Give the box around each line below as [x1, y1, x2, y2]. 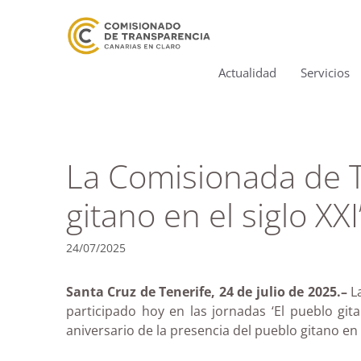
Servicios [301, 64, 350, 81]
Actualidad [218, 64, 276, 81]
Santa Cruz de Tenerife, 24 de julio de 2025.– [66, 282, 347, 301]
